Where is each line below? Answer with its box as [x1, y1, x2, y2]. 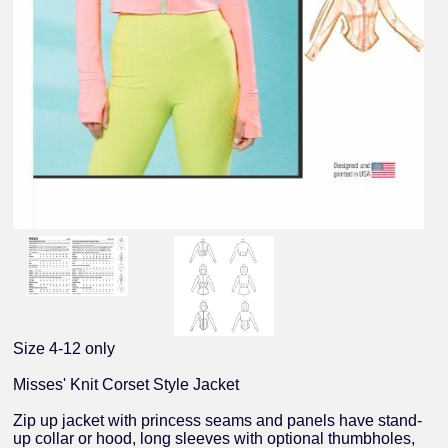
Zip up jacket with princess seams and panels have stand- [13, 412, 423, 430]
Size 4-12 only [13, 340, 116, 358]
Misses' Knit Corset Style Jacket [13, 376, 240, 394]
